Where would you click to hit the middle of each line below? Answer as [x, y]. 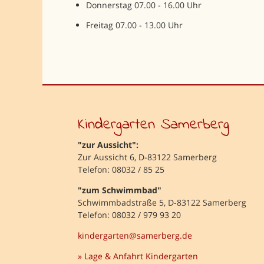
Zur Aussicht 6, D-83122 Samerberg [147, 157]
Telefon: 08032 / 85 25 [121, 170]
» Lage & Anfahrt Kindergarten [138, 256]
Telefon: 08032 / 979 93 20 [129, 215]
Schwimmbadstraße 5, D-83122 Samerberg [162, 203]
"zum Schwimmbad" [120, 190]
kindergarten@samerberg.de [135, 236]
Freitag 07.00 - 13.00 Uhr [134, 25]
